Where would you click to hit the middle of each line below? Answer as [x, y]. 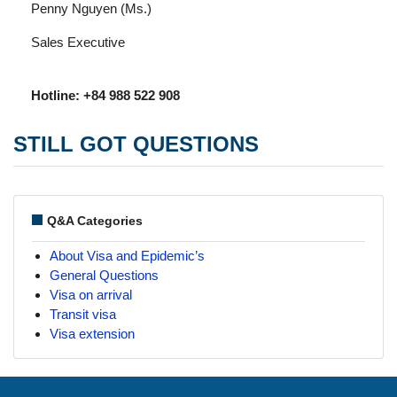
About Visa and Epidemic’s [127, 256]
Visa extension [92, 334]
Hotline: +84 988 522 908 [105, 95]
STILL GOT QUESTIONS [136, 144]
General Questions [104, 275]
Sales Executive [78, 42]
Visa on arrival [91, 295]
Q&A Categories [95, 221]
